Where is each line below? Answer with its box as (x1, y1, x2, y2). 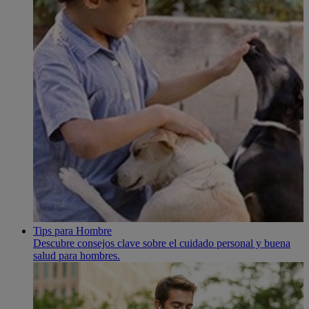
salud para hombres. (33, 249, 120, 261)
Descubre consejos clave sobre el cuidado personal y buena (33, 237, 290, 249)
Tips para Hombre (33, 224, 112, 237)
